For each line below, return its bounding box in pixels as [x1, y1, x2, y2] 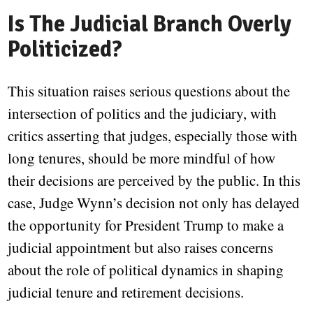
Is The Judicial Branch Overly [8, 10, 292, 38]
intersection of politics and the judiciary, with [8, 103, 277, 124]
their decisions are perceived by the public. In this [8, 170, 301, 191]
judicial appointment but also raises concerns [8, 238, 274, 258]
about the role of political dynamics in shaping [8, 260, 284, 280]
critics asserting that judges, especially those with [8, 126, 298, 146]
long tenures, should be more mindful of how [8, 148, 276, 168]
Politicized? [8, 36, 123, 64]
